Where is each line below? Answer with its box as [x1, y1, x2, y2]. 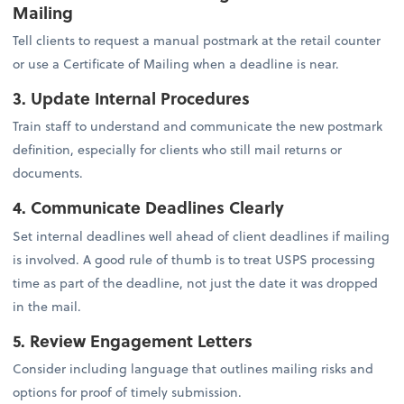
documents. [13, 163, 84, 183]
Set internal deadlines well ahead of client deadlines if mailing [13, 225, 390, 245]
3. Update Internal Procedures [13, 86, 251, 111]
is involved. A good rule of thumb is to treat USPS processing [13, 249, 376, 269]
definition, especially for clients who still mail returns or [13, 140, 343, 160]
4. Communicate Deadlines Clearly [13, 195, 285, 220]
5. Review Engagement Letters [13, 327, 253, 353]
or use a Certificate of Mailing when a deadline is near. [13, 54, 340, 74]
